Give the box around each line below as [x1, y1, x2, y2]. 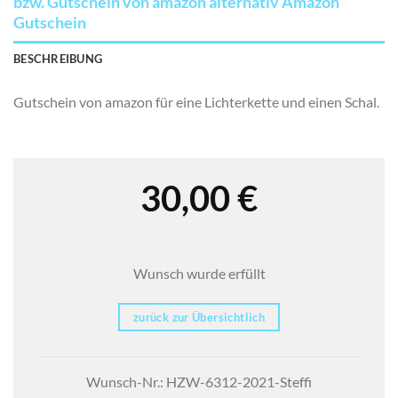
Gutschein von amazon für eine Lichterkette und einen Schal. [13, 93, 379, 111]
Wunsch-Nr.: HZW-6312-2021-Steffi [86, 372, 312, 390]
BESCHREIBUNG [13, 52, 103, 67]
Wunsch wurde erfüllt [132, 265, 266, 283]
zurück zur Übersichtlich [132, 309, 266, 324]
